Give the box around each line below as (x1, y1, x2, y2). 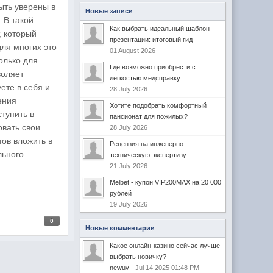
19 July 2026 (109, 200, 147, 208)
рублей (109, 190, 132, 197)
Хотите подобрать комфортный (109, 102, 207, 109)
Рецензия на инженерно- (109, 140, 186, 147)
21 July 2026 (109, 162, 147, 169)
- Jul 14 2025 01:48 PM (129, 264, 199, 271)
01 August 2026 (109, 47, 155, 54)
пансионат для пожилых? (109, 113, 188, 120)
